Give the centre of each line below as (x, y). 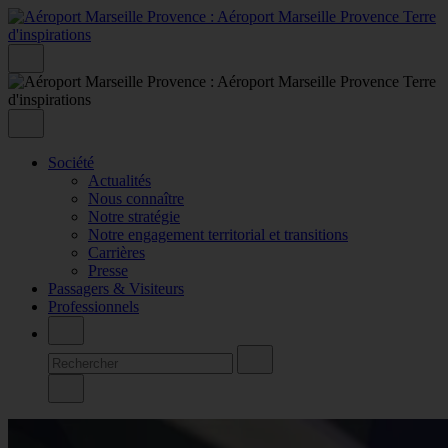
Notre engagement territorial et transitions (218, 234)
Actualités (119, 180)
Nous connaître (136, 198)
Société (71, 162)
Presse (108, 270)
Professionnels (93, 306)
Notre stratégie (134, 216)
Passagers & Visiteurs (116, 288)
